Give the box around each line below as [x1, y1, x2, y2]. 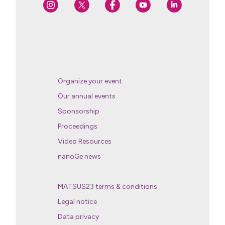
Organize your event [58, 76, 123, 85]
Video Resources [58, 137, 112, 146]
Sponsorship [58, 106, 100, 116]
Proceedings [58, 122, 98, 131]
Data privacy [58, 212, 99, 221]
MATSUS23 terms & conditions [58, 182, 158, 191]
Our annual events [58, 91, 116, 100]
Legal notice [58, 197, 97, 206]
